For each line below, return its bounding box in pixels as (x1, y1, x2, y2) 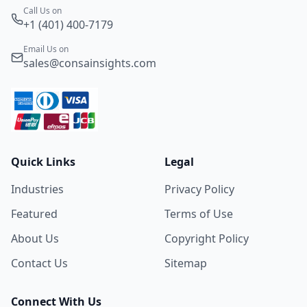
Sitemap (164, 255, 207, 271)
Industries (11, 181, 64, 197)
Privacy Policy (164, 181, 234, 197)
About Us (11, 230, 59, 246)
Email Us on (23, 42, 69, 55)
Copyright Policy (164, 230, 249, 246)
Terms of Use (164, 206, 233, 221)
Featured (11, 206, 58, 221)
